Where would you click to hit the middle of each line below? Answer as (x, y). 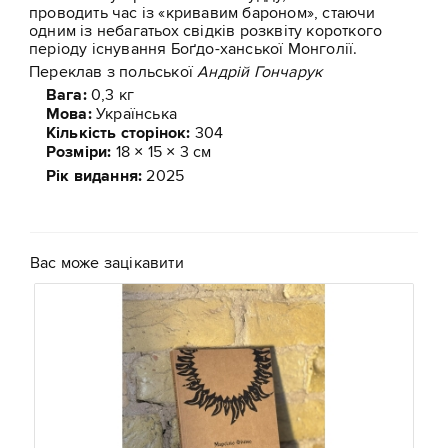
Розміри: (76, 152)
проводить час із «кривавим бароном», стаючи (202, 13)
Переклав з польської (113, 72)
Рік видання (92, 176)
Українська (134, 114)
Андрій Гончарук (260, 72)
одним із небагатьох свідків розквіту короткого (206, 31)
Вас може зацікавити (107, 263)
